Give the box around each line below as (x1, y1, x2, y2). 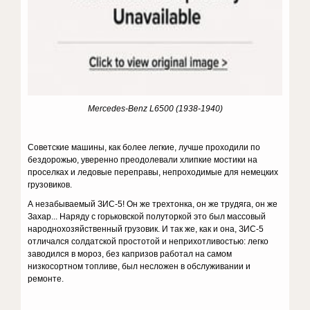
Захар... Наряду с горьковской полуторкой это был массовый (28, 212, 266, 221)
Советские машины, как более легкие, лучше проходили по (28, 143, 261, 152)
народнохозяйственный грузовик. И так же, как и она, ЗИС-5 (28, 224, 264, 234)
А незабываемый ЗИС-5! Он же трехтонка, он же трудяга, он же (28, 199, 278, 209)
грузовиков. (28, 180, 73, 190)
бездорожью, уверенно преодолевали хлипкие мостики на (28, 155, 258, 165)
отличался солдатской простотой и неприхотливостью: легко (28, 237, 269, 246)
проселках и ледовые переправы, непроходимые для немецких (28, 167, 279, 177)
